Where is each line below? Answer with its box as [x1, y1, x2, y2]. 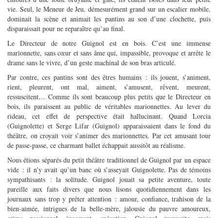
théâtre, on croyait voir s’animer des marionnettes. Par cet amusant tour [7, 130, 211, 140]
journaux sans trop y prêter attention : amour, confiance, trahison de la [7, 194, 211, 203]
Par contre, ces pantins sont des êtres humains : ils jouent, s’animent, [7, 72, 211, 82]
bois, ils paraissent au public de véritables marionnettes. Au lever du [7, 101, 211, 111]
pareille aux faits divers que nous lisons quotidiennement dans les [7, 184, 211, 194]
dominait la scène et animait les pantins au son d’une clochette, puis [7, 14, 211, 23]
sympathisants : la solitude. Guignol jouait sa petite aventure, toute [7, 174, 211, 184]
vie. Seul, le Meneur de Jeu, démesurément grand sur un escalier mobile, [7, 4, 211, 14]
